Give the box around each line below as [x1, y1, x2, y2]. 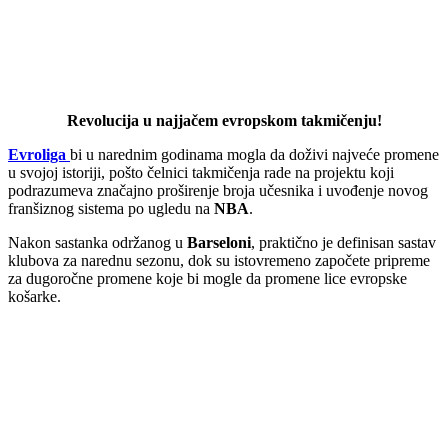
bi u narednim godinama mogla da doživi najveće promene [70, 145, 439, 163]
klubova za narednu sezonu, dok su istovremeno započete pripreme [8, 251, 430, 269]
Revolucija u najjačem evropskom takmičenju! [66, 111, 382, 129]
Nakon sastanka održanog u [8, 233, 187, 251]
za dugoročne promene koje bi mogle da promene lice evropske [8, 269, 407, 287]
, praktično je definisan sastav [251, 233, 436, 251]
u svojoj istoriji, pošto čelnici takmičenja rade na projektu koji [8, 163, 394, 181]
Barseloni [187, 233, 251, 251]
